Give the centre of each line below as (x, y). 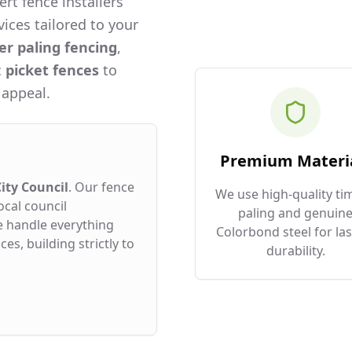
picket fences (52, 70)
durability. (295, 251)
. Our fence (101, 187)
